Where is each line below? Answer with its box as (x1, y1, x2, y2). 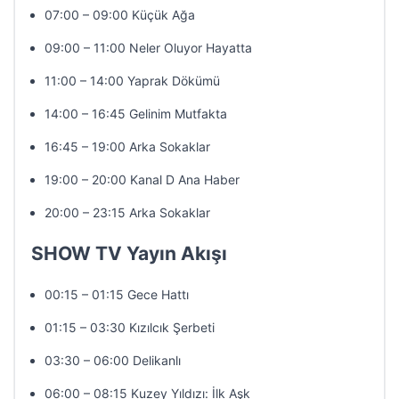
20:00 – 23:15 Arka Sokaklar (45, 205, 210, 220)
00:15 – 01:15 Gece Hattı (45, 287, 189, 302)
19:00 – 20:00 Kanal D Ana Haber (45, 172, 240, 187)
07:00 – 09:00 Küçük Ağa (45, 7, 195, 22)
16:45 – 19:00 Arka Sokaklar (45, 139, 210, 154)
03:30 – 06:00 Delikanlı (45, 353, 181, 368)
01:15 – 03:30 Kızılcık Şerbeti (45, 320, 215, 335)
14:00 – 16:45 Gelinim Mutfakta (45, 106, 227, 121)
